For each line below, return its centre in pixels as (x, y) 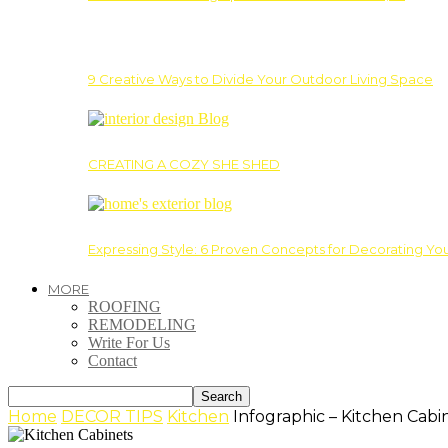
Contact (112, 360)
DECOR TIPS (112, 416)
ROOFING (124, 306)
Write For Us (129, 342)
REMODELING (142, 324)
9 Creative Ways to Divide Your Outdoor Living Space (260, 78)
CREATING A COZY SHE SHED (184, 163)
